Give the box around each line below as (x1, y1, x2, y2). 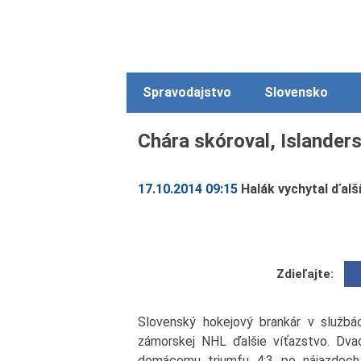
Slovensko (263, 85, 328, 101)
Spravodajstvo (143, 85, 232, 101)
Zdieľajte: (276, 267, 334, 282)
